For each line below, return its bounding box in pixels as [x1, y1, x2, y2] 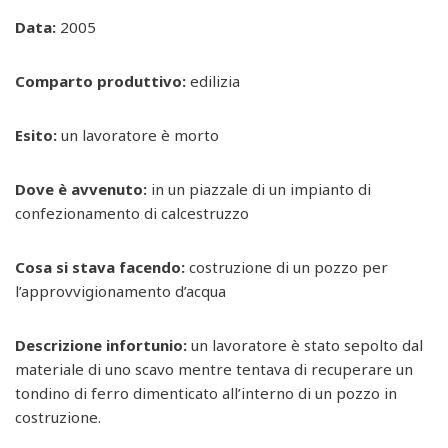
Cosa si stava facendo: [15, 256, 185, 277]
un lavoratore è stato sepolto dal [187, 334, 423, 355]
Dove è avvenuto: [15, 178, 147, 199]
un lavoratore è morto [57, 124, 219, 145]
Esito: [15, 124, 57, 145]
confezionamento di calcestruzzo [15, 202, 249, 223]
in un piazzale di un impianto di [147, 178, 371, 199]
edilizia [186, 70, 240, 91]
